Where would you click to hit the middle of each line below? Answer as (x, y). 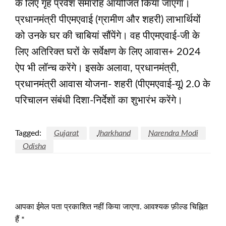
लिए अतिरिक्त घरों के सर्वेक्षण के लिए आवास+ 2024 (108, 52)
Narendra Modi (173, 133)
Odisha (34, 146)
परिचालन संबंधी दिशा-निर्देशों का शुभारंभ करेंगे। (99, 100)
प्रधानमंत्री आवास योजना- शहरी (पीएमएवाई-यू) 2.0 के (113, 84)
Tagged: (28, 133)
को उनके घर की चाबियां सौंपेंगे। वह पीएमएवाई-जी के (107, 36)
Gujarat (67, 133)
